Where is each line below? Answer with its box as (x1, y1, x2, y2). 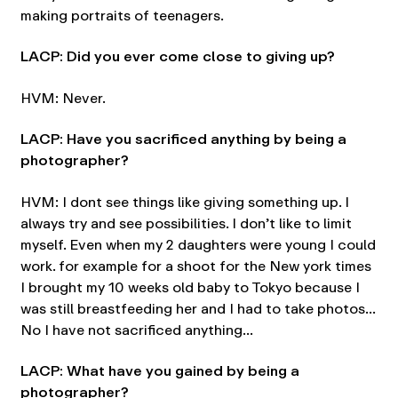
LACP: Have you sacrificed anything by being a (20, 127, 346, 151)
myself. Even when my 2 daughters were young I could (20, 232, 376, 257)
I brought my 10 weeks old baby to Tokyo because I (20, 275, 360, 299)
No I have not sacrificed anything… (20, 317, 253, 342)
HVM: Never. (20, 85, 106, 110)
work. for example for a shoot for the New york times (20, 253, 371, 278)
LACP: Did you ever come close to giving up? (20, 44, 335, 68)
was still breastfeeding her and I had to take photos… (20, 296, 376, 321)
